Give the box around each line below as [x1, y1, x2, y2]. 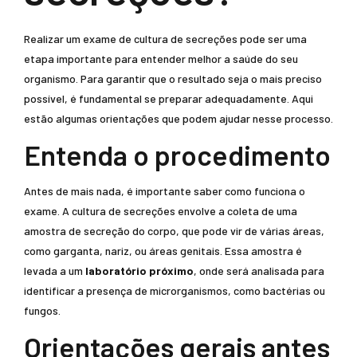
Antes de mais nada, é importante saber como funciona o [24, 184, 305, 198]
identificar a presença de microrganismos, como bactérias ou [24, 284, 325, 297]
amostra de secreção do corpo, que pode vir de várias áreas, [24, 224, 324, 237]
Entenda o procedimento [24, 138, 331, 171]
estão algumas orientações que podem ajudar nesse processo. [24, 112, 333, 125]
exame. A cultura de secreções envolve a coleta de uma [24, 204, 297, 218]
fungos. [24, 304, 61, 317]
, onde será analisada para [194, 264, 324, 277]
